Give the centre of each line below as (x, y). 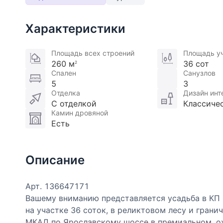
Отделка (66, 93)
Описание (55, 160)
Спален (64, 73)
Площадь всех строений (93, 53)
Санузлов (199, 73)
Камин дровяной (80, 113)
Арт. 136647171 (57, 186)
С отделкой (74, 104)
